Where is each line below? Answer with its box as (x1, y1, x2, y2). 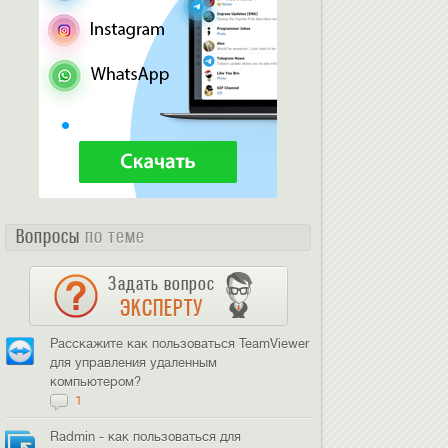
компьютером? (50, 374, 142, 389)
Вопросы (16, 225, 86, 248)
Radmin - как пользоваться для (50, 429, 242, 444)
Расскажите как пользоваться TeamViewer (50, 336, 310, 351)
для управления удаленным (50, 355, 218, 370)
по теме (85, 225, 146, 248)
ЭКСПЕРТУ (119, 294, 203, 321)
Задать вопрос (107, 273, 215, 294)
